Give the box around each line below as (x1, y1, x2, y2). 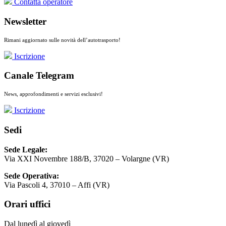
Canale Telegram (4, 70, 74, 81)
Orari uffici (4, 199, 50, 210)
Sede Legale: (4, 145, 47, 154)
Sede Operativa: (4, 171, 59, 180)
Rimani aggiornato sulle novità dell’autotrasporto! (4, 36, 121, 43)
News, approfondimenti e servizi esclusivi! (4, 91, 103, 97)
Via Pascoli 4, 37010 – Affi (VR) (4, 180, 109, 189)
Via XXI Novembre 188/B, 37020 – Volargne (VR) (4, 154, 169, 163)
